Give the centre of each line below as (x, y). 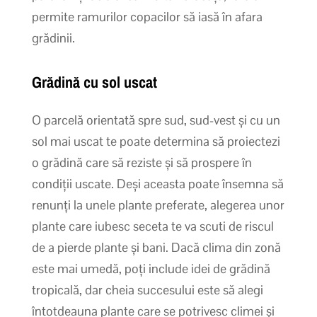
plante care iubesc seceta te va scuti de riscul (152, 226)
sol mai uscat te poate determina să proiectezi (156, 141)
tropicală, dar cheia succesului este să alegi (147, 289)
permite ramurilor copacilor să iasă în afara (147, 16)
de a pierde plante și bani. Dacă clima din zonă (156, 247)
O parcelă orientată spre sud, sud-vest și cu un (156, 120)
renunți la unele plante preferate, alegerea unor (158, 204)
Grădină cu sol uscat (94, 82)
